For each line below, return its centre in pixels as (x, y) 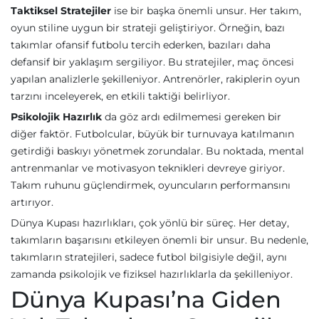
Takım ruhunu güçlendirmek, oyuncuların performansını (151, 185)
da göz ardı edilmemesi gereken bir (192, 117)
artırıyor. (32, 202)
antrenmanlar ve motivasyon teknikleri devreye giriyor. (148, 168)
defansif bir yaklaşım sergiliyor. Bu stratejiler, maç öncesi (152, 62)
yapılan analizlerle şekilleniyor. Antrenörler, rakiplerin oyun (155, 79)
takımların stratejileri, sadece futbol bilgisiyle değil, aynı (149, 257)
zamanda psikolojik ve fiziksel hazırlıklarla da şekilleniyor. (152, 274)
